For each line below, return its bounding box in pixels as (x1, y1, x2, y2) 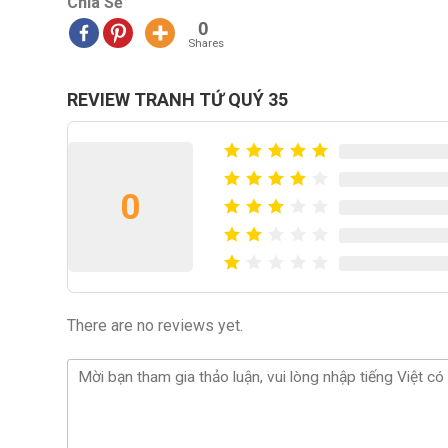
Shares (188, 36, 224, 51)
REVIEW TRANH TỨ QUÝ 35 (67, 89, 288, 110)
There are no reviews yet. (67, 316, 243, 335)
